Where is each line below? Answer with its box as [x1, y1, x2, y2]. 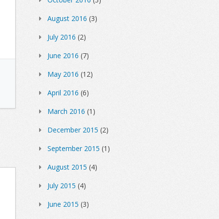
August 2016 [47, 14, 87, 23]
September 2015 [47, 144, 100, 153]
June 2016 [47, 51, 79, 61]
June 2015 [47, 199, 79, 209]
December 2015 [47, 125, 98, 135]
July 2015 [47, 181, 76, 191]
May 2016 [47, 69, 79, 79]
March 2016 [47, 107, 85, 116]
